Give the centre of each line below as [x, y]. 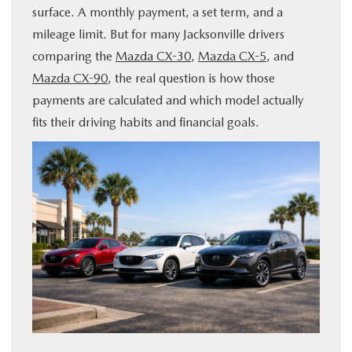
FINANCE [45, 110]
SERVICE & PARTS [66, 64]
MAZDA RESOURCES [75, 201]
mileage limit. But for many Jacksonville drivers [158, 34]
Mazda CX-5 [232, 56]
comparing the [74, 56]
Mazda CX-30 [153, 56]
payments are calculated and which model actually [168, 100]
